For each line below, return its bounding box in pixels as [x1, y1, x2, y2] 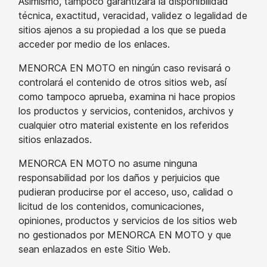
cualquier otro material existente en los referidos [18, 119, 229, 131]
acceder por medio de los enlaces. [18, 38, 170, 50]
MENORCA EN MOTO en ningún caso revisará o [18, 62, 231, 74]
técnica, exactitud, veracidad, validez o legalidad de [18, 10, 247, 21]
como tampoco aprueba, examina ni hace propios [18, 91, 235, 103]
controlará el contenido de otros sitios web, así [18, 76, 226, 88]
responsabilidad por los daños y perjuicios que [18, 172, 220, 184]
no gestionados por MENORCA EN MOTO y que [18, 229, 231, 241]
